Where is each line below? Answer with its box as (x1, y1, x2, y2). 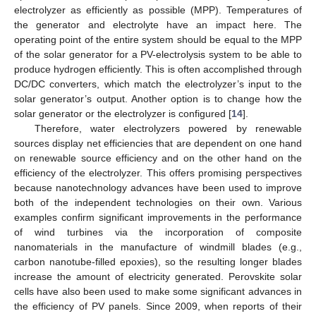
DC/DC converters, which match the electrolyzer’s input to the (14, 78, 302, 90)
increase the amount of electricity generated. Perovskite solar (14, 271, 302, 283)
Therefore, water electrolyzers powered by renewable (34, 123, 302, 135)
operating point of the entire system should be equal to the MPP (14, 34, 302, 46)
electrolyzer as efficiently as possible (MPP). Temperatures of (14, 4, 302, 16)
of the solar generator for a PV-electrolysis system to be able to (14, 49, 302, 61)
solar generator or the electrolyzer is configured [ (14, 108, 231, 120)
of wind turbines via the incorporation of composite (14, 226, 302, 238)
